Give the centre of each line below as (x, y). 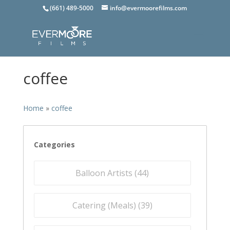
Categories (54, 145)
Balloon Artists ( (107, 173)
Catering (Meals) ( (106, 205)
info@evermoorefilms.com (149, 8)
